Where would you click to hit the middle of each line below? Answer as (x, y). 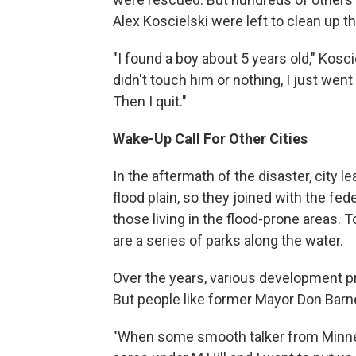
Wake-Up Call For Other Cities (210, 138)
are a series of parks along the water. (228, 240)
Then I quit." (150, 101)
